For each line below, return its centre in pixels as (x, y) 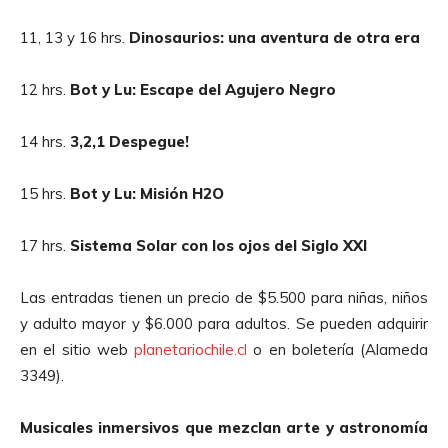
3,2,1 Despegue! (129, 141)
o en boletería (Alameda (337, 349)
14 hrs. (45, 141)
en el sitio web (77, 349)
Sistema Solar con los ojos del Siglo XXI (218, 245)
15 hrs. (45, 193)
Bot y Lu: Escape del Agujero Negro (203, 89)
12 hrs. (45, 89)
